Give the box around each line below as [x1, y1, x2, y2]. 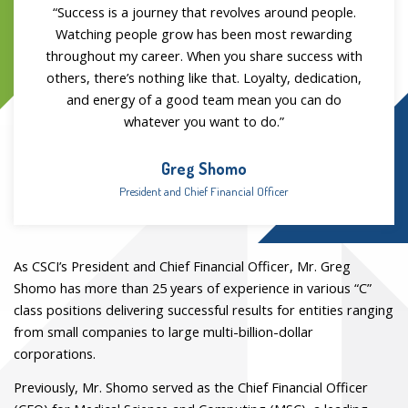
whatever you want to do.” [124, 112, 284, 130]
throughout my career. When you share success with [46, 46, 362, 65]
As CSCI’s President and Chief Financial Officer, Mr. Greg [14, 257, 351, 275]
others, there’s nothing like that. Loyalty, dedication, [46, 68, 362, 87]
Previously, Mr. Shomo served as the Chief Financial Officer [14, 378, 368, 396]
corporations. [14, 344, 96, 362]
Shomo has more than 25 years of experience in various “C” [14, 279, 372, 297]
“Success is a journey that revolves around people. [52, 3, 356, 21]
